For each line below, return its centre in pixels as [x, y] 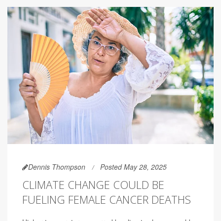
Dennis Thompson [57, 167]
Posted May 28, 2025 [133, 167]
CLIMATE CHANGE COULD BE [93, 185]
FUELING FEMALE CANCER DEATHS [107, 200]
